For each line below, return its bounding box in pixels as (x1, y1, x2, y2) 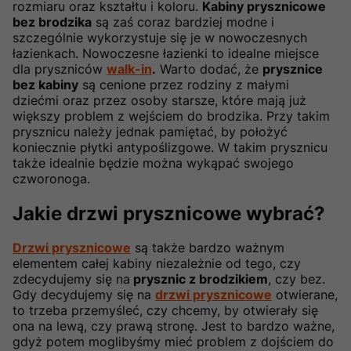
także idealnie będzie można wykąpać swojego (13, 154, 294, 171)
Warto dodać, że (156, 60, 262, 77)
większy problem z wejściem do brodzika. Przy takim (13, 107, 330, 124)
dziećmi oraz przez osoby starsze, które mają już (13, 92, 306, 108)
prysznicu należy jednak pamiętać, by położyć (13, 123, 288, 139)
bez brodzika (13, 13, 92, 30)
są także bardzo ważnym (131, 240, 284, 256)
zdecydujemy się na (13, 271, 130, 288)
